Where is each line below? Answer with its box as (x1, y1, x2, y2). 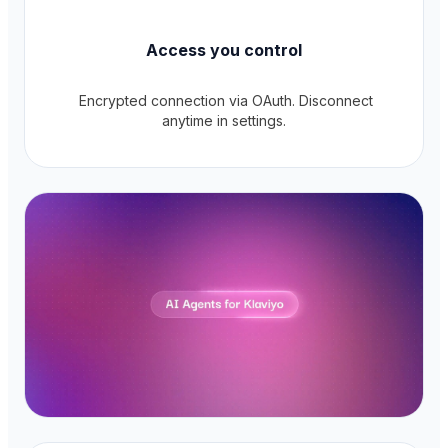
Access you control (146, 39, 302, 60)
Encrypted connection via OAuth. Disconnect (75, 91, 373, 109)
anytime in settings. (162, 111, 286, 129)
